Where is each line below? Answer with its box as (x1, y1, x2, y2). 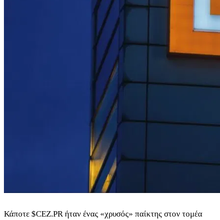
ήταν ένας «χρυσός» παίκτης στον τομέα (63, 209, 202, 219)
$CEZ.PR (31, 209, 63, 219)
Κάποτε (4, 209, 31, 219)
